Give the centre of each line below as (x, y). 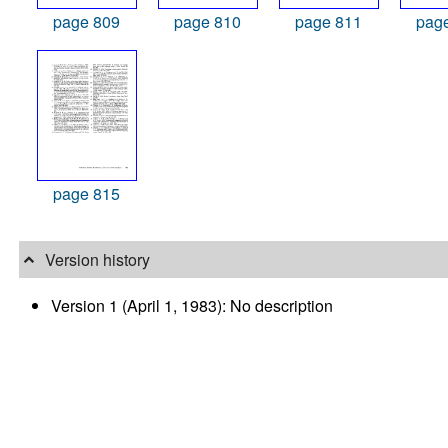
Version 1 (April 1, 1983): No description (192, 305)
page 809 (87, 22)
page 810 (208, 22)
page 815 (87, 194)
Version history (97, 260)
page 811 (329, 22)
